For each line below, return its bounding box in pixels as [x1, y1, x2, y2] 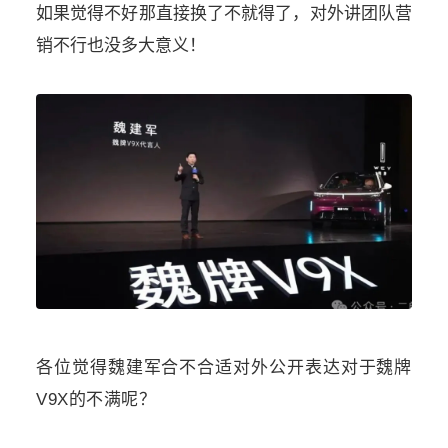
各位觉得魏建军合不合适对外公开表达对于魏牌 [36, 358, 412, 378]
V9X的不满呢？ [36, 390, 157, 410]
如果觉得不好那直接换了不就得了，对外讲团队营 [36, 4, 412, 24]
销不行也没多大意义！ [36, 36, 206, 56]
